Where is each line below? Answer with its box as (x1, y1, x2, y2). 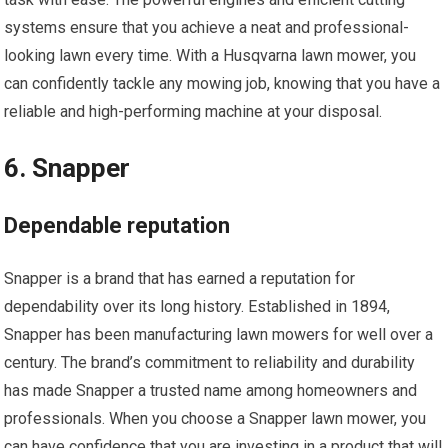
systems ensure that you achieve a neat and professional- (4, 17, 410, 37)
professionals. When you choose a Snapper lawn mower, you (4, 408, 427, 428)
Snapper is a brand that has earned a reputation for (4, 268, 356, 288)
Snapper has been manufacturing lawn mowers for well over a (4, 324, 434, 344)
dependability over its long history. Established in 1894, (4, 296, 391, 316)
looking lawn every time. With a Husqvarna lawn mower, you (4, 45, 417, 65)
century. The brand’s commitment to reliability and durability (4, 352, 416, 372)
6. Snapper (4, 152, 131, 183)
